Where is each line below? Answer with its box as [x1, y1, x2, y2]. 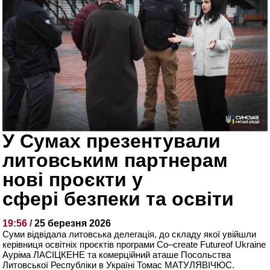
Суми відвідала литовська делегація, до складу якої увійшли [2, 229, 257, 240]
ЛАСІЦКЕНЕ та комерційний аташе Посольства [33, 250, 231, 260]
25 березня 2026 [34, 218, 111, 229]
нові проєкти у [2, 169, 143, 191]
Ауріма [2, 250, 34, 260]
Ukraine [235, 239, 266, 250]
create [173, 239, 198, 250]
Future [200, 239, 226, 250]
